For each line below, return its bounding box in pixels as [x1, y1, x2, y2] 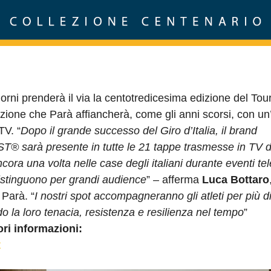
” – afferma [146, 174, 202, 186]
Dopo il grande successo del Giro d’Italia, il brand [21, 125, 257, 137]
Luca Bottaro [202, 174, 269, 186]
